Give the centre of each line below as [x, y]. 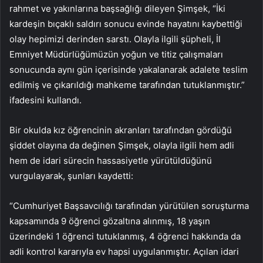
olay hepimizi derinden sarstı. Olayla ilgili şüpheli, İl [115, 39]
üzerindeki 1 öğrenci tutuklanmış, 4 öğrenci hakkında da [125, 237]
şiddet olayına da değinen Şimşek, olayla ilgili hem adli [122, 146]
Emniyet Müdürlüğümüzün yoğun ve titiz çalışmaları [116, 55]
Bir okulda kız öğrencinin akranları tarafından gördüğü [121, 130]
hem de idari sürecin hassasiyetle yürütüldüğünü [111, 161]
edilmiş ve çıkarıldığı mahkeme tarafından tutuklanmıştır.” [127, 85]
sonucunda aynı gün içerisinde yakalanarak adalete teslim [129, 70]
